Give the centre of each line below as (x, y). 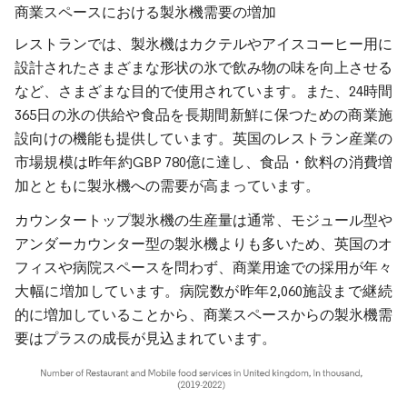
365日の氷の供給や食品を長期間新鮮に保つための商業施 (203, 114)
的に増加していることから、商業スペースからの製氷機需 (203, 314)
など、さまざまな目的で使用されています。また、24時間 (203, 91)
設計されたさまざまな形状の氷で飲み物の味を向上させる (203, 67)
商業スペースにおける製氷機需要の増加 (145, 12)
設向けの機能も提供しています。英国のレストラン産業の (203, 138)
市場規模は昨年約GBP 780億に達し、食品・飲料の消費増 (203, 162)
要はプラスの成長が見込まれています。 (145, 338)
